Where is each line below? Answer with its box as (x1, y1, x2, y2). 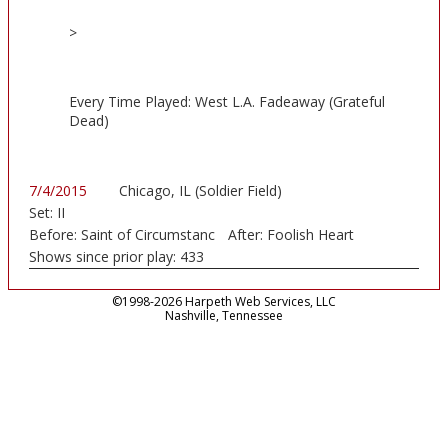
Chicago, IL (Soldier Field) (119, 181, 282, 201)
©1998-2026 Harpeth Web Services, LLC (112, 293, 336, 311)
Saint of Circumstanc (81, 225, 215, 245)
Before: (29, 225, 81, 245)
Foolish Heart (266, 225, 354, 245)
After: (227, 225, 267, 245)
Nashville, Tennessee (165, 307, 283, 325)
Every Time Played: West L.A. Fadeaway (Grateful (69, 92, 385, 112)
